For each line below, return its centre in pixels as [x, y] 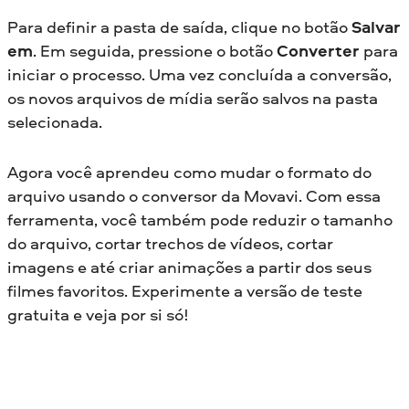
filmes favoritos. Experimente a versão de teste [185, 290]
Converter [318, 51]
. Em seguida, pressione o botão [155, 51]
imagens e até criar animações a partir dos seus [189, 267]
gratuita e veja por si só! [98, 314]
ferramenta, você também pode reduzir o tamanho [200, 219]
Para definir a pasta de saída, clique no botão [179, 27]
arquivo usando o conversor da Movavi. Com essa [194, 195]
